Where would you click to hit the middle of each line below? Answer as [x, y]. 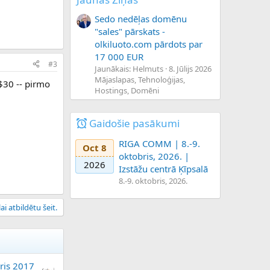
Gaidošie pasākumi [134, 123]
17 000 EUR [119, 56]
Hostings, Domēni [127, 90]
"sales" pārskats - [130, 31]
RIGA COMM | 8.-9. [159, 144]
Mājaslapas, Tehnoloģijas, [140, 79]
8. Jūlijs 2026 [190, 68]
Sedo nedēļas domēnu [141, 18]
